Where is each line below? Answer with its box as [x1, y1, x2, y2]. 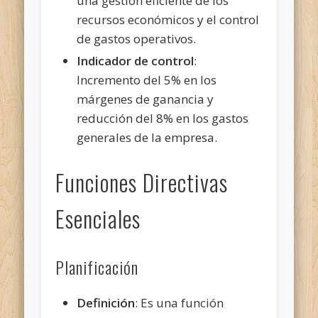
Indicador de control [77, 52, 194, 69]
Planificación [55, 253, 139, 280]
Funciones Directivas [55, 165, 229, 199]
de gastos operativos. [77, 30, 197, 47]
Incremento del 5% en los [77, 71, 217, 88]
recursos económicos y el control [77, 11, 260, 28]
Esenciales [55, 201, 141, 235]
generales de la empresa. [77, 128, 218, 146]
